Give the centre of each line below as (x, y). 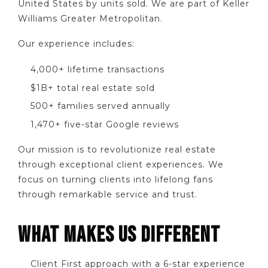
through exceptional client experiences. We (121, 165)
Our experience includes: (76, 44)
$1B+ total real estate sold (93, 88)
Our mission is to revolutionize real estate (117, 150)
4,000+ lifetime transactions (98, 69)
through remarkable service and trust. (108, 195)
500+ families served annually (100, 106)
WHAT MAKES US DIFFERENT (119, 235)
